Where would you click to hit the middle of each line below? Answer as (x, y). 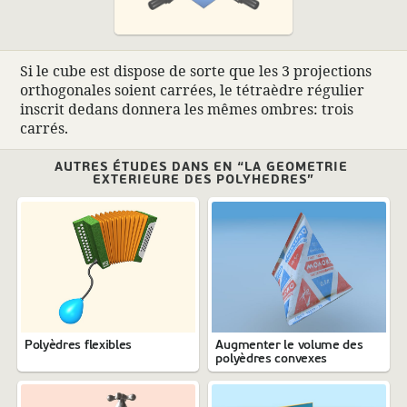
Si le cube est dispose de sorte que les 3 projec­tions (195, 70)
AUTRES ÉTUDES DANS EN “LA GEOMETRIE (202, 167)
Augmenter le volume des (289, 344)
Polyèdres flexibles (78, 344)
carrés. (44, 128)
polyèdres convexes (272, 357)
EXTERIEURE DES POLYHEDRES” (203, 180)
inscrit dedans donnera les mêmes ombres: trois (186, 109)
